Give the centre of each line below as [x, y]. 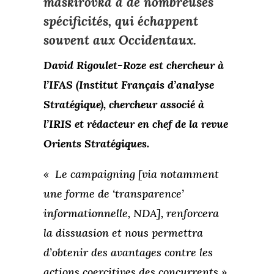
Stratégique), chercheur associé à [124, 104]
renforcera [194, 213]
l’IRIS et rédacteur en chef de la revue [135, 124]
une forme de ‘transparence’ [113, 193]
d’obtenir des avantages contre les [128, 252]
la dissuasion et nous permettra [123, 232]
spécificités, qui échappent [120, 21]
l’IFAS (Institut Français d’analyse [128, 84]
